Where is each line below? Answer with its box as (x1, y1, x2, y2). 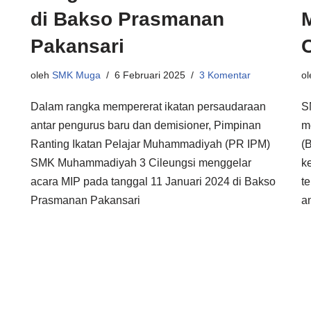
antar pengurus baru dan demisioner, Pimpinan (31, 119, 261, 131)
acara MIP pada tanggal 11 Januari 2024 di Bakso (31, 176, 276, 187)
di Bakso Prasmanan (31, 8, 224, 30)
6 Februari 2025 (115, 69, 185, 81)
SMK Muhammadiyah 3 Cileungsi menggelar (31, 157, 251, 169)
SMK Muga (52, 69, 101, 81)
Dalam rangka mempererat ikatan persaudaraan (31, 101, 266, 112)
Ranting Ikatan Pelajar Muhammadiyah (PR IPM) (31, 138, 270, 150)
